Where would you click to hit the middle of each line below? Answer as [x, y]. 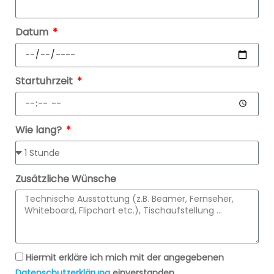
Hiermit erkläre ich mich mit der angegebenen [125, 257]
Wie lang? [40, 130]
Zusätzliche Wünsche [66, 179]
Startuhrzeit [45, 81]
